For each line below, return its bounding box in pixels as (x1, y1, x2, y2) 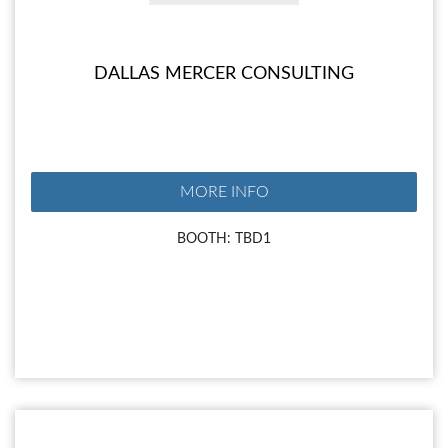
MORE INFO (179, 184, 269, 201)
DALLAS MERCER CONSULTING (94, 65, 354, 84)
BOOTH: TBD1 (177, 231, 271, 247)
